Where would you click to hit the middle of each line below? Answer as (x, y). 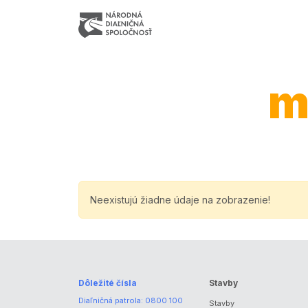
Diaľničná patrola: (112, 300)
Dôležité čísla (108, 283)
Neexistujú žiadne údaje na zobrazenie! (180, 200)
